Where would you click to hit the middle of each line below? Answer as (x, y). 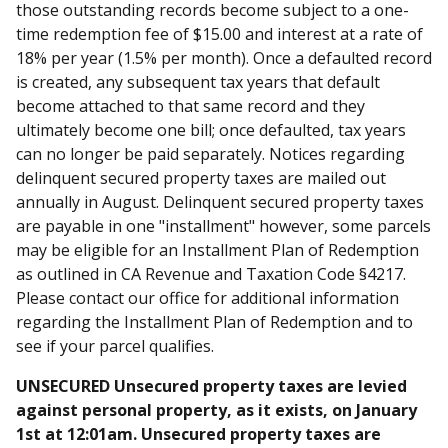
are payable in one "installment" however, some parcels (223, 225)
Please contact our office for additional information (207, 297)
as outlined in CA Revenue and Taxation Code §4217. (211, 273)
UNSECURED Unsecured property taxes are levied (211, 385)
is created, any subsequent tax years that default (198, 81)
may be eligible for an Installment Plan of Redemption (217, 249)
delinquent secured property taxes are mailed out (201, 177)
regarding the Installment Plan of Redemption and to (214, 321)
